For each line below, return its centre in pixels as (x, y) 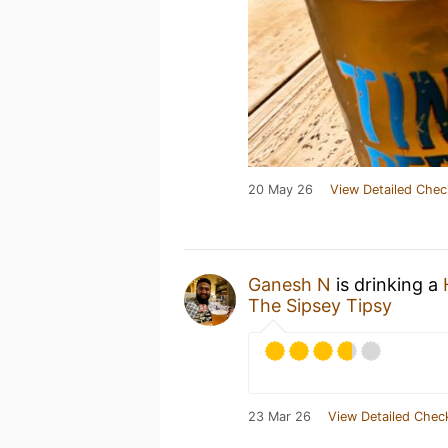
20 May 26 (280, 189)
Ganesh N (289, 284)
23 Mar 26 (279, 416)
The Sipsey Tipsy (320, 305)
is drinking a (387, 284)
